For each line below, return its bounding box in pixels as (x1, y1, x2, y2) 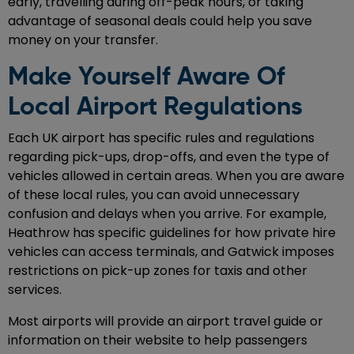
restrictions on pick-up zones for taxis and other (8, 262, 307, 281)
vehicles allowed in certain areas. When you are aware (8, 167, 345, 186)
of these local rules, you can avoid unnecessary (8, 186, 299, 205)
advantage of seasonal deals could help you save (8, 12, 312, 31)
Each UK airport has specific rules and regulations (8, 129, 314, 148)
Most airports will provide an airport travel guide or (8, 312, 323, 331)
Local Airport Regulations (8, 95, 303, 121)
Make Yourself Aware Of (8, 65, 285, 91)
